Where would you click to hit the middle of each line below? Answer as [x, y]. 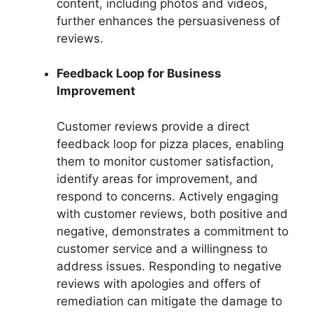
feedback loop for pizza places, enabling [170, 144]
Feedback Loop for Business [139, 74]
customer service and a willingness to [162, 248]
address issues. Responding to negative [169, 266]
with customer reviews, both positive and [172, 213]
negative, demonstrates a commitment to [173, 231]
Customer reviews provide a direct [153, 126]
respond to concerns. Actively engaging [167, 196]
